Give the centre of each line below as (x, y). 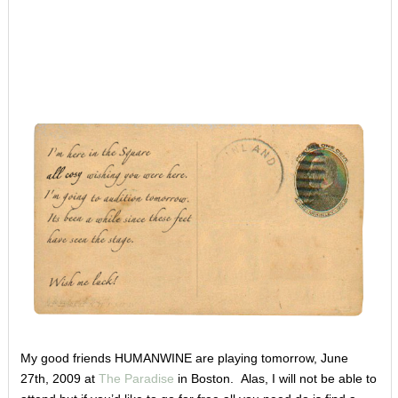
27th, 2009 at (59, 378)
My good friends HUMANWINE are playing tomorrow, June (184, 358)
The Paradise (136, 378)
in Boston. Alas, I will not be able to (275, 378)
